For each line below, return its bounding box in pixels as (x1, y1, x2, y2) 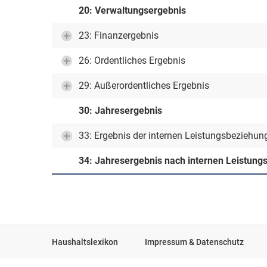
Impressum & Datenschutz (145, 237, 244, 247)
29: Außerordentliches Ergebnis (79, 80, 209, 91)
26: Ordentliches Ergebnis (79, 55, 185, 66)
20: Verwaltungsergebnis (79, 5, 186, 16)
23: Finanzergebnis (79, 30, 159, 41)
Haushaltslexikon (52, 237, 118, 247)
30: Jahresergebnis (79, 105, 162, 116)
